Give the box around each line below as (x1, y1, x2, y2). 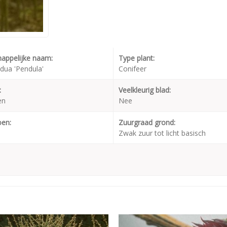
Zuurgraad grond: (119, 118, 175, 127)
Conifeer (119, 64, 146, 73)
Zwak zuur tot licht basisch (119, 128, 206, 138)
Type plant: (119, 53, 155, 63)
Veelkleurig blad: (119, 85, 171, 95)
